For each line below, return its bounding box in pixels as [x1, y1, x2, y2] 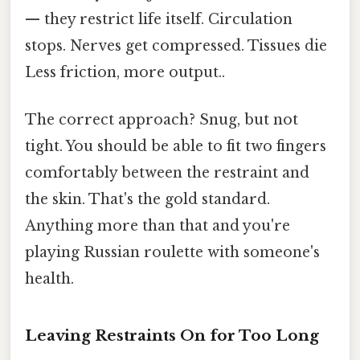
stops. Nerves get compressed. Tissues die [25, 36, 327, 55]
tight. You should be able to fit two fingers [25, 137, 326, 156]
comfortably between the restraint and [25, 164, 309, 182]
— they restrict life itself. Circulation [25, 10, 292, 28]
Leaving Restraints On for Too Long [25, 326, 319, 346]
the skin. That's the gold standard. [25, 190, 270, 209]
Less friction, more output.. [25, 63, 225, 81]
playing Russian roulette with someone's [25, 243, 320, 262]
